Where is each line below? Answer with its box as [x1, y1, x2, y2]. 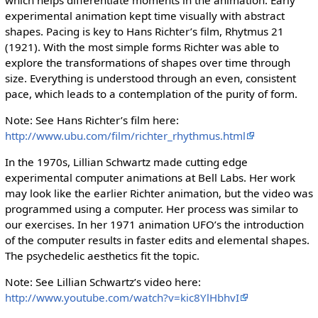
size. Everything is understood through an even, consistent [4, 70, 296, 85]
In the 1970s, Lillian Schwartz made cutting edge [4, 155, 248, 170]
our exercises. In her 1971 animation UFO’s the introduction [4, 217, 304, 232]
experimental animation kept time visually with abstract [4, 8, 285, 23]
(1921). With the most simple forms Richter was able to [4, 39, 279, 54]
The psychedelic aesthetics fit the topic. [4, 248, 199, 263]
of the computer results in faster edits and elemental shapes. [4, 233, 309, 248]
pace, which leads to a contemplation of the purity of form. [4, 86, 297, 101]
